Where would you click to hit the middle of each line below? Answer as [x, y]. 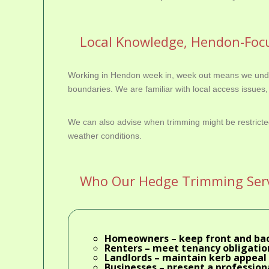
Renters [123, 248]
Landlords [128, 258]
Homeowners [137, 238]
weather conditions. [105, 136]
